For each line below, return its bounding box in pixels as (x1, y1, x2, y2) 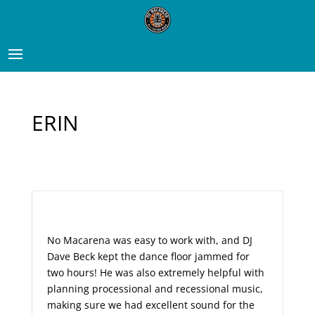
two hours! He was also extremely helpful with (46, 266, 264, 280)
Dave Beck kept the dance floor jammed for (46, 250, 250, 264)
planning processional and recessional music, (46, 282, 263, 296)
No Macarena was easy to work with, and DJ (46, 233, 252, 247)
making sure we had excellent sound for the (46, 298, 255, 312)
